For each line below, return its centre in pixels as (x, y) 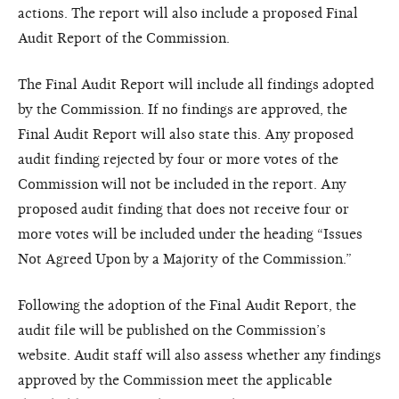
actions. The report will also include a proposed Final (188, 13)
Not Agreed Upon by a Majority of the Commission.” (185, 259)
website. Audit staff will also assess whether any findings (199, 355)
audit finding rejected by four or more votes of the (178, 159)
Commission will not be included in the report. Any (182, 184)
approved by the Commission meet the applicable (175, 380)
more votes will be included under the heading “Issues (190, 234)
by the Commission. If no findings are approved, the (183, 109)
